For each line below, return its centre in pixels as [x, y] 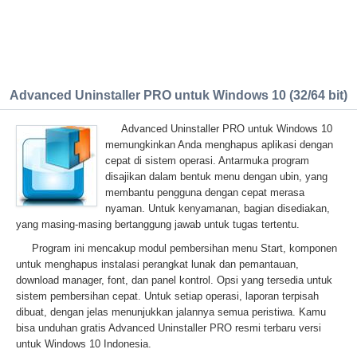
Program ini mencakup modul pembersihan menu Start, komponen [184, 248]
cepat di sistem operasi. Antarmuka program [207, 161]
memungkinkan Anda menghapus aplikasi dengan [219, 145]
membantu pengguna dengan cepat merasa [205, 192]
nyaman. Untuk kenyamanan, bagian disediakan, [218, 208]
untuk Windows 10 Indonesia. [84, 344]
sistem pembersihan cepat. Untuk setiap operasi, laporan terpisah [167, 296]
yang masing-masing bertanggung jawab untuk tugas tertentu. [158, 224]
